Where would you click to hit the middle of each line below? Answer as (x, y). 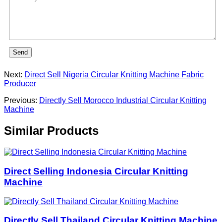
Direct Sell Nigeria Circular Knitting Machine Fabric (114, 75)
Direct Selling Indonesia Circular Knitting (96, 171)
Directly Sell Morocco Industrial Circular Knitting (123, 101)
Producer (20, 84)
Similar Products (51, 131)
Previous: (22, 101)
